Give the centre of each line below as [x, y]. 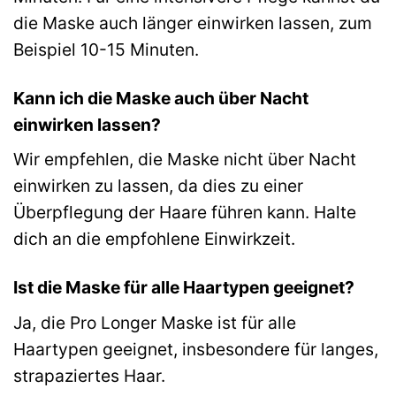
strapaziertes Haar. [89, 375]
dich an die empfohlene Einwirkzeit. [154, 239]
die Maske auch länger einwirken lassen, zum [193, 23]
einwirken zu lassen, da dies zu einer [158, 186]
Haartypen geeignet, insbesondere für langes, [196, 349]
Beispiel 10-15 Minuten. [106, 49]
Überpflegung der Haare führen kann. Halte [185, 213]
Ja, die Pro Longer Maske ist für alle [155, 322]
